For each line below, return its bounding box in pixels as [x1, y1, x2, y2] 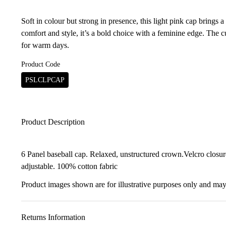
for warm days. [21, 41, 69, 49]
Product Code [21, 61, 60, 68]
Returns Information [21, 213, 85, 221]
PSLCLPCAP [25, 76, 65, 84]
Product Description [21, 118, 85, 126]
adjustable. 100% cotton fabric [21, 162, 118, 171]
